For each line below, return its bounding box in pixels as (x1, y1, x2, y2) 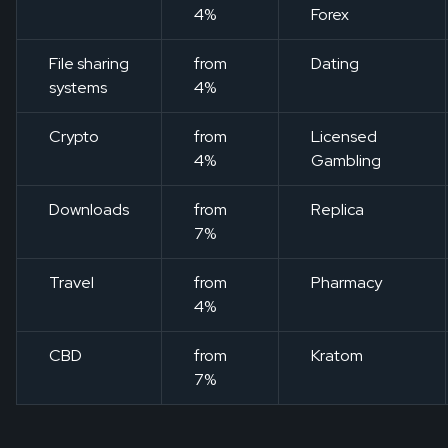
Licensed (311, 126, 377, 148)
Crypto (49, 126, 99, 148)
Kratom (311, 345, 363, 367)
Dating (311, 53, 359, 75)
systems (49, 77, 107, 99)
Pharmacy (311, 272, 382, 294)
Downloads (49, 199, 129, 221)
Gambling (311, 150, 381, 172)
